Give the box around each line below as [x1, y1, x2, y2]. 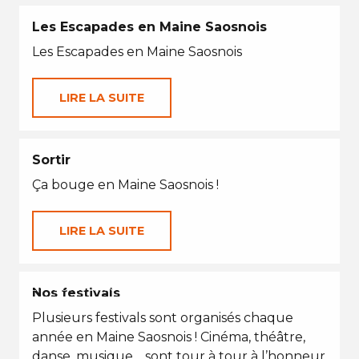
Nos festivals [32, 285, 120, 301]
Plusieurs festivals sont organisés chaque [32, 310, 293, 325]
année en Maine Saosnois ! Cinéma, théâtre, [32, 329, 305, 345]
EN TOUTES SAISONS [30, 281, 131, 293]
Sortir [32, 152, 71, 167]
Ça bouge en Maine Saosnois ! [32, 177, 219, 192]
